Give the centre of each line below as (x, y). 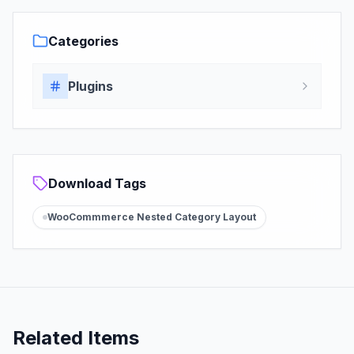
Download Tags (97, 183)
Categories (83, 41)
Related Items (76, 338)
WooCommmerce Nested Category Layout (152, 217)
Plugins (90, 86)
